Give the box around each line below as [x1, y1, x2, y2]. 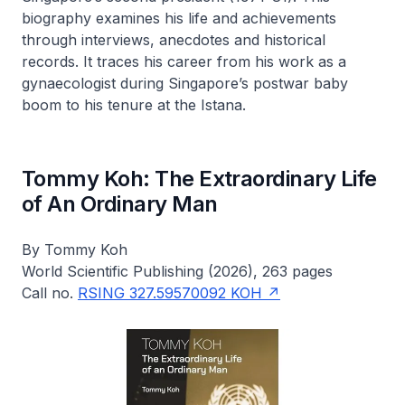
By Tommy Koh [22, 240, 127, 259]
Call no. [22, 284, 78, 302]
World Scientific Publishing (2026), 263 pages [22, 262, 333, 280]
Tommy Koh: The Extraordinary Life [22, 165, 377, 192]
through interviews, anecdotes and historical [22, 31, 325, 49]
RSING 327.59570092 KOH [78, 284, 262, 302]
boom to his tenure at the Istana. [22, 96, 246, 114]
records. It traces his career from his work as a [22, 52, 346, 71]
